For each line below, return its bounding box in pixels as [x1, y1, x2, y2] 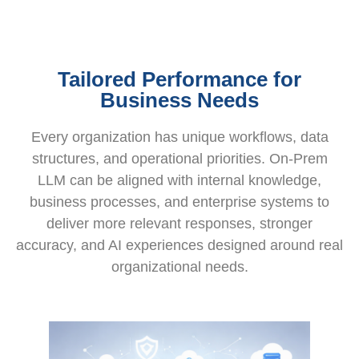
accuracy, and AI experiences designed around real [16, 236, 343, 253]
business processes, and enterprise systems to [30, 193, 329, 210]
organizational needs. [111, 258, 248, 275]
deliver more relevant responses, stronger [46, 215, 313, 232]
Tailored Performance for [58, 67, 301, 91]
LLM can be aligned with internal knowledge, [38, 171, 321, 188]
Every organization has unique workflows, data [30, 128, 329, 145]
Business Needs [100, 87, 259, 112]
